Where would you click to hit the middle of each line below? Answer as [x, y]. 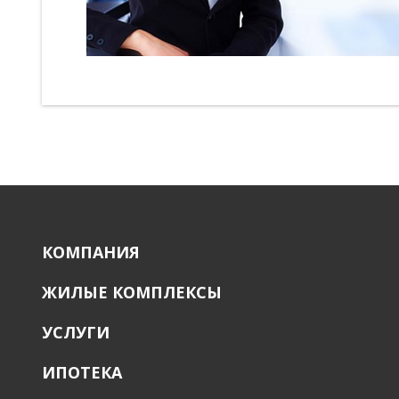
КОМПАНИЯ [91, 252]
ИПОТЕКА [82, 373]
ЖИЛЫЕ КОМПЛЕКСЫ [132, 293]
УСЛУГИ [76, 333]
